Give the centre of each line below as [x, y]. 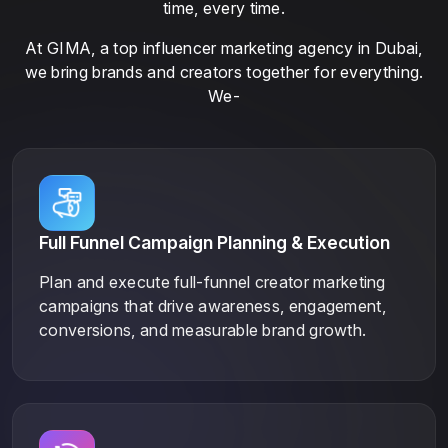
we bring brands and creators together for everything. [224, 71]
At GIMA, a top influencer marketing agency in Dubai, [224, 47]
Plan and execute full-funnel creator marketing [212, 281]
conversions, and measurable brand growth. [203, 329]
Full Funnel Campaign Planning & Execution [214, 242]
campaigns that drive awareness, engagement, [212, 305]
